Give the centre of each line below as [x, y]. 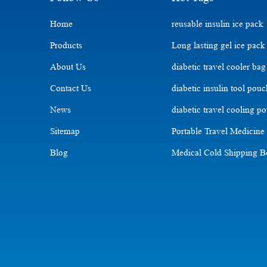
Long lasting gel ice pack [219, 45]
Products [66, 45]
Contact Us [71, 88]
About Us [68, 67]
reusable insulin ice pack [218, 24]
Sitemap [65, 131]
